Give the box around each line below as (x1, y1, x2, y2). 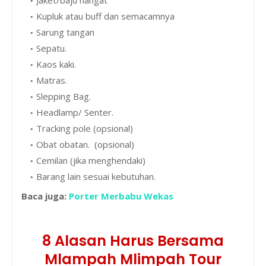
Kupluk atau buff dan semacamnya (36, 9, 175, 22)
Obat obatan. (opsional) (36, 138, 134, 150)
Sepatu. (36, 42, 66, 54)
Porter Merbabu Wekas (69, 189, 173, 202)
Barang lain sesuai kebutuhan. (36, 170, 156, 182)
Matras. (36, 74, 67, 86)
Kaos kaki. (36, 58, 76, 70)
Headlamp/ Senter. (36, 106, 113, 118)
